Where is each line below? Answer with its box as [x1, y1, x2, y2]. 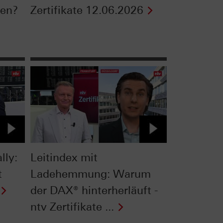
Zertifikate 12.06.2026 [30, 3, 143, 17]
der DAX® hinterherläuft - [30, 183, 158, 197]
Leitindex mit [30, 150, 98, 164]
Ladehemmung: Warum [30, 167, 151, 181]
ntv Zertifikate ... [30, 200, 114, 214]
